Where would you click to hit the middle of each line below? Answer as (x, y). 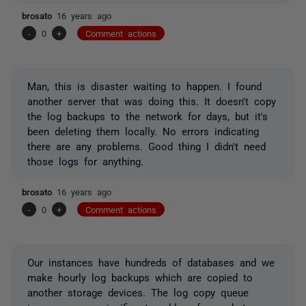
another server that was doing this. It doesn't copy (152, 100)
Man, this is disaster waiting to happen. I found (144, 85)
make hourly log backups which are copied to (140, 277)
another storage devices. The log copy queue (138, 292)
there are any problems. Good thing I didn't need (147, 145)
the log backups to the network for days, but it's (148, 115)
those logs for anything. (85, 161)
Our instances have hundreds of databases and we (151, 262)
